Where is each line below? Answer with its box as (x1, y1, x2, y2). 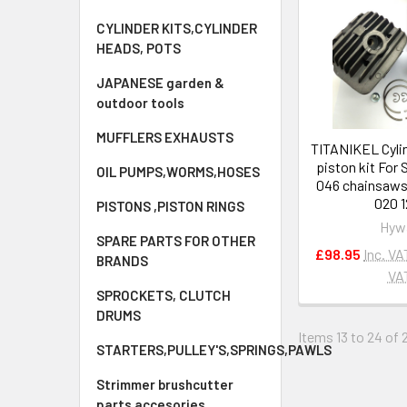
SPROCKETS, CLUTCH (96, 287, 231, 303)
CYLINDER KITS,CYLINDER (96, 20, 257, 36)
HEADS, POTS (96, 40, 181, 56)
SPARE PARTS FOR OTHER (96, 233, 255, 249)
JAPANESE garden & (96, 74, 224, 91)
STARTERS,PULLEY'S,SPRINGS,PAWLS (96, 342, 332, 358)
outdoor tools (96, 94, 184, 111)
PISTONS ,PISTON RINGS (96, 198, 244, 214)
